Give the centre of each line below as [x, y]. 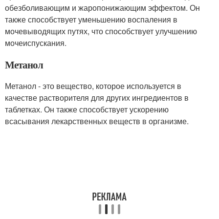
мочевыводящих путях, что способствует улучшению [101, 31]
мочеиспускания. [36, 43]
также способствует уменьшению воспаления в [91, 19]
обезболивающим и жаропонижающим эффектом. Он [102, 8]
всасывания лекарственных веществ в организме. [97, 121]
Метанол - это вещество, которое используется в [93, 86]
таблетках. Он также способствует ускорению [87, 109]
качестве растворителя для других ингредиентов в [97, 98]
